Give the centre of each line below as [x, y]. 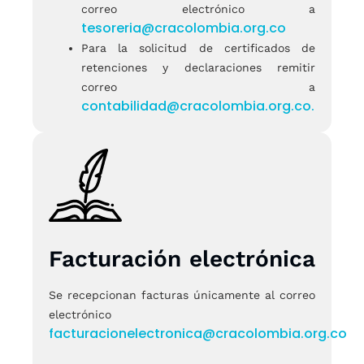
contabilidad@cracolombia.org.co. [198, 106]
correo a [198, 87]
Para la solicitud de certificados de [198, 48]
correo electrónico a [198, 9]
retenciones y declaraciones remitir [198, 67]
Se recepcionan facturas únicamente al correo [182, 295]
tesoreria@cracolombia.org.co [184, 28]
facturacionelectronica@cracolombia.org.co [198, 333]
